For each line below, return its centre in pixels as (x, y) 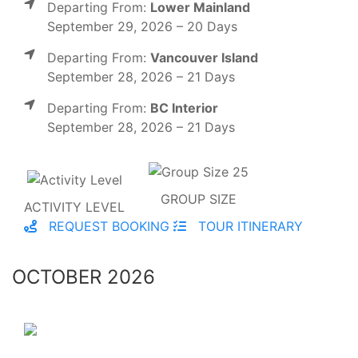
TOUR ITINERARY (249, 226)
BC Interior (184, 108)
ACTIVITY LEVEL (74, 207)
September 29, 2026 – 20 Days (142, 27)
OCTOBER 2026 (84, 276)
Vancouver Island (204, 58)
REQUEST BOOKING (107, 226)
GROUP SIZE (199, 199)
